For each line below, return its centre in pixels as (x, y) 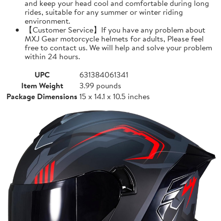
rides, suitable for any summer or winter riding (104, 12)
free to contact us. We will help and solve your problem (118, 47)
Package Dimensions (42, 96)
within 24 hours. (52, 56)
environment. (47, 20)
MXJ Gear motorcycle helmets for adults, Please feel (114, 38)
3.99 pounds (100, 85)
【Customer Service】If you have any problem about (115, 29)
